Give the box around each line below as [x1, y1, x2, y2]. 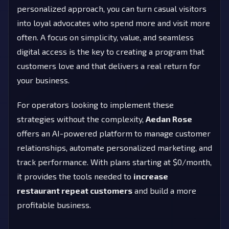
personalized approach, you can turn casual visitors [17, 3, 207, 13]
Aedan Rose [146, 113, 192, 124]
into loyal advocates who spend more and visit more [17, 17, 210, 28]
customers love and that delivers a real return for [17, 60, 200, 71]
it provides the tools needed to [17, 171, 133, 181]
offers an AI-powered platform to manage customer [17, 128, 211, 138]
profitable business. [17, 199, 91, 210]
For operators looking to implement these [17, 99, 174, 109]
